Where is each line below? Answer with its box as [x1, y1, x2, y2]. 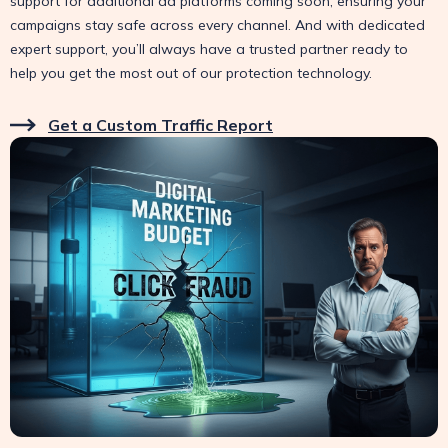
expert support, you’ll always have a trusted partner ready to [10, 40, 408, 59]
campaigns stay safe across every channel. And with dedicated [10, 16, 425, 35]
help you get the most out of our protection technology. [10, 64, 372, 83]
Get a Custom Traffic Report [48, 115, 273, 136]
